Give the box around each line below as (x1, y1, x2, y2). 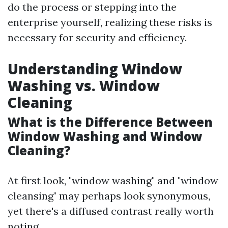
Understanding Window (8, 59, 182, 78)
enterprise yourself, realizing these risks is (8, 16, 212, 28)
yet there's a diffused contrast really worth (8, 205, 214, 217)
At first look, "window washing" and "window (8, 174, 218, 187)
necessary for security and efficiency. (8, 31, 187, 44)
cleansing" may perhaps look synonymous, (8, 189, 210, 202)
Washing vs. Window (8, 76, 159, 95)
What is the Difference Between (8, 113, 213, 130)
